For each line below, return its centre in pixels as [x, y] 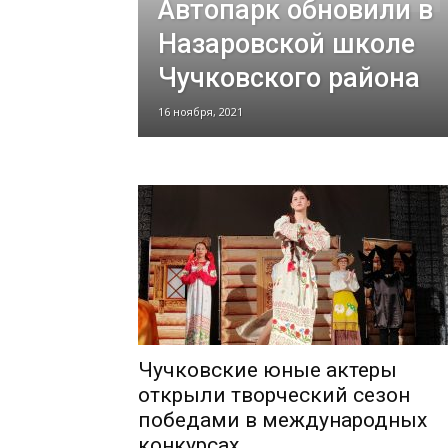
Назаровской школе [286, 44]
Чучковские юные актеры [267, 370]
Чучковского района [289, 78]
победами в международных [282, 420]
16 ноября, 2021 [200, 111]
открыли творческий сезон [274, 395]
